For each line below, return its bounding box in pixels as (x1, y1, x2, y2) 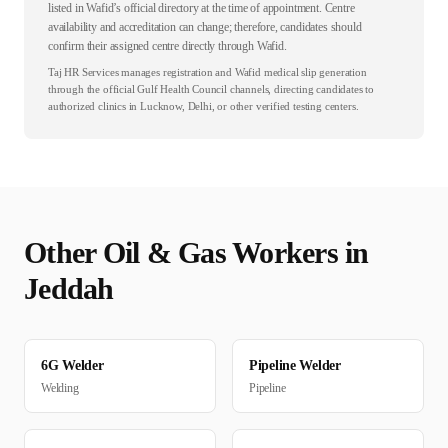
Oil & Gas (102, 236, 226, 270)
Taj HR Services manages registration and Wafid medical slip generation (48, 66, 367, 79)
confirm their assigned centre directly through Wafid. (48, 39, 287, 54)
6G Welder (41, 358, 104, 374)
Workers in (225, 236, 369, 270)
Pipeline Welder (249, 358, 341, 374)
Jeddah (24, 272, 114, 306)
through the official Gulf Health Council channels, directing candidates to (48, 83, 374, 96)
